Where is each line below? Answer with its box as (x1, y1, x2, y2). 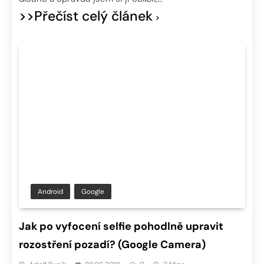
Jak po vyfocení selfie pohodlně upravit (19, 219, 223, 233)
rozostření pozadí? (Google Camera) (19, 237, 206, 252)
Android (38, 186, 63, 196)
